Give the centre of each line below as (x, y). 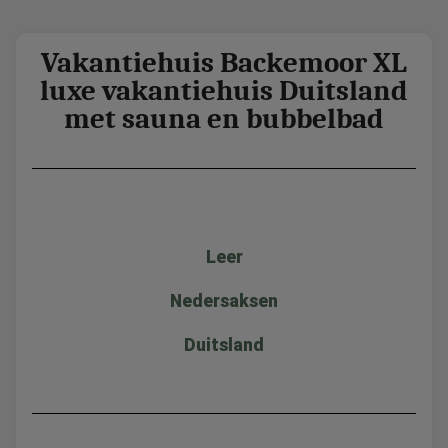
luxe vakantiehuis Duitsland (224, 90)
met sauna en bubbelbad (224, 118)
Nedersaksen (224, 301)
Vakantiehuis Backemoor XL (224, 62)
